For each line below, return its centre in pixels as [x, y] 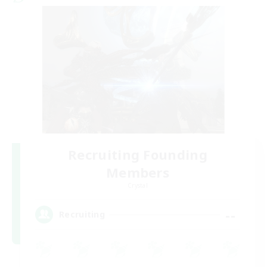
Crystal [138, 185]
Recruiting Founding [138, 154]
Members [138, 172]
